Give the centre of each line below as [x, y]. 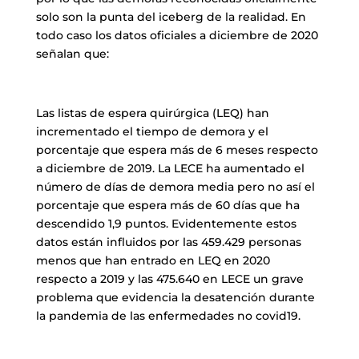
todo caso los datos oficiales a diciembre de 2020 [177, 36]
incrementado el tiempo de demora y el [152, 132]
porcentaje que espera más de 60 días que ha [167, 206]
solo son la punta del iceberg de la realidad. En [171, 17]
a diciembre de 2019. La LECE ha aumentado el [170, 169]
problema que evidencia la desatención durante [175, 298]
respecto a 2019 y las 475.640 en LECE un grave [169, 279]
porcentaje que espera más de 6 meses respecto [177, 150]
